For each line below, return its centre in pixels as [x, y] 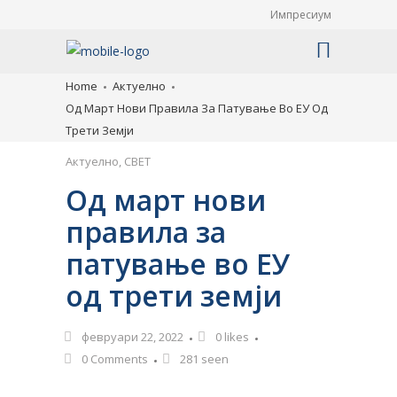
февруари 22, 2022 [132, 337]
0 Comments [115, 359]
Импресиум [301, 15]
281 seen [204, 359]
